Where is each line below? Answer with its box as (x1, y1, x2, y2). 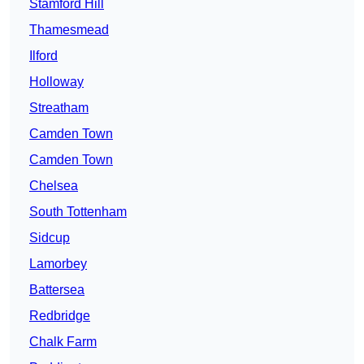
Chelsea (29, 179, 78, 193)
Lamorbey (29, 257, 87, 271)
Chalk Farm (29, 335, 97, 349)
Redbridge (29, 309, 90, 323)
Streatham (29, 101, 89, 115)
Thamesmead (29, 23, 109, 37)
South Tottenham (29, 205, 127, 219)
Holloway (29, 75, 84, 89)
